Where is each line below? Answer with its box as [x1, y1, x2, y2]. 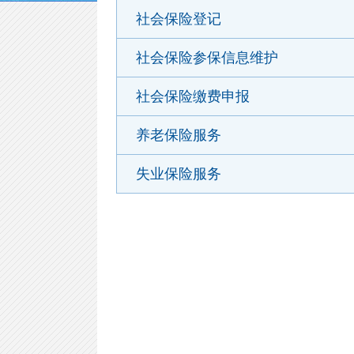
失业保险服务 [135, 166, 221, 182]
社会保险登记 [135, 11, 221, 27]
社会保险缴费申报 [135, 88, 250, 104]
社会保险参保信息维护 [135, 50, 278, 66]
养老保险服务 [135, 127, 221, 143]
